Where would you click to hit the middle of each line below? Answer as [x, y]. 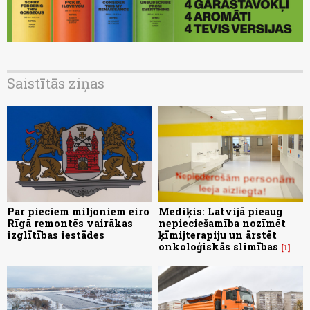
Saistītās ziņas [56, 83]
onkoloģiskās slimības [218, 246]
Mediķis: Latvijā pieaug [221, 211]
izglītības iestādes [56, 235]
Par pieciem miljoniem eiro [78, 211]
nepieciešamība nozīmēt [222, 223]
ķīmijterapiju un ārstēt [218, 235]
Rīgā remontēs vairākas [70, 223]
